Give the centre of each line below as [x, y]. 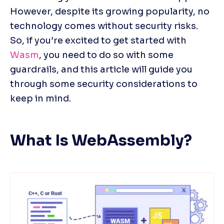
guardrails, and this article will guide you [101, 69]
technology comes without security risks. [104, 26]
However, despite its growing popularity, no [110, 11]
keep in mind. [40, 98]
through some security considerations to [104, 84]
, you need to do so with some [106, 55]
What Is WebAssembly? [101, 140]
